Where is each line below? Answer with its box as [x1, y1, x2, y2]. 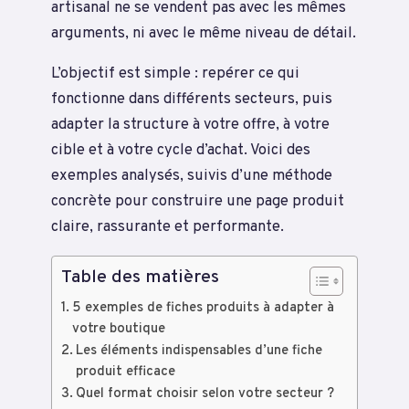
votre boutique [71, 320, 165, 338]
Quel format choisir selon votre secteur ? [75, 384, 334, 403]
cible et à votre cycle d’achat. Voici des [51, 141, 310, 161]
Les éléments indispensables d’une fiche [75, 341, 322, 360]
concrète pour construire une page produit [51, 192, 344, 212]
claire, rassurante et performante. [51, 217, 284, 237]
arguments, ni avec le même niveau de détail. [51, 23, 356, 43]
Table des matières [61, 266, 219, 289]
